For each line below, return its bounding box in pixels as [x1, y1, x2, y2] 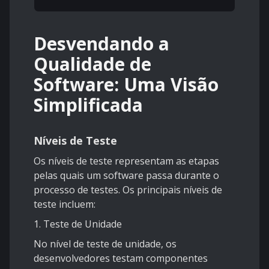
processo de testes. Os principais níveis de [34, 183, 222, 197]
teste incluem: [34, 198, 95, 211]
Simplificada [34, 92, 143, 118]
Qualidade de [34, 52, 151, 77]
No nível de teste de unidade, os [34, 237, 177, 251]
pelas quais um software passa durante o [34, 169, 219, 183]
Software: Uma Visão [34, 72, 219, 97]
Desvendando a [34, 31, 169, 56]
